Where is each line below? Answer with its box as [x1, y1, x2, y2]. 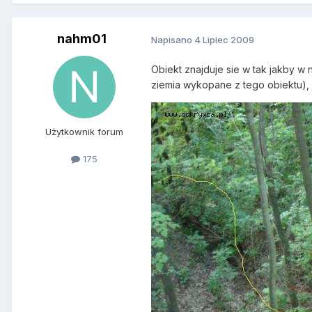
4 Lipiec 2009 [194, 33, 254, 45]
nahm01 [56, 31, 107, 47]
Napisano [151, 33, 194, 45]
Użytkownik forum [45, 126, 123, 138]
